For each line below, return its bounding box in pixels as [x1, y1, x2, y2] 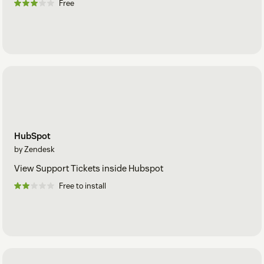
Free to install [59, 180, 106, 191]
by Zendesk [14, 144, 55, 154]
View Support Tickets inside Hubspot [14, 162, 163, 174]
